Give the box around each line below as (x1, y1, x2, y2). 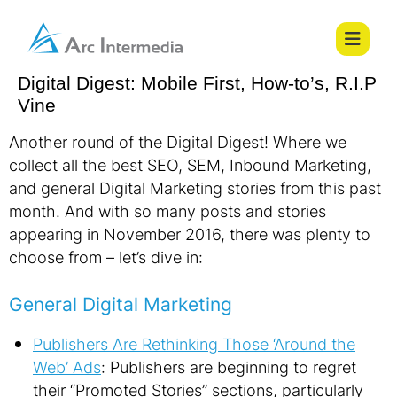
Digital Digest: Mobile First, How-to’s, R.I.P (18, 73, 377, 93)
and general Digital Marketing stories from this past (9, 176, 381, 199)
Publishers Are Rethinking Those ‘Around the (33, 332, 355, 355)
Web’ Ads (33, 355, 101, 378)
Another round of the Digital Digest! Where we (9, 130, 346, 153)
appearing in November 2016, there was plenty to (9, 222, 370, 245)
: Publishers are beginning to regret (101, 355, 356, 378)
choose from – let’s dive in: (9, 245, 203, 269)
